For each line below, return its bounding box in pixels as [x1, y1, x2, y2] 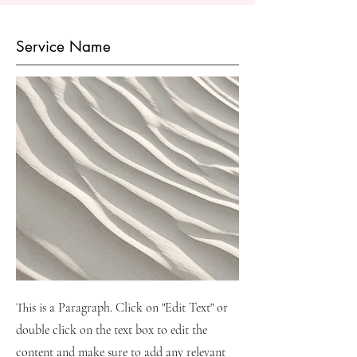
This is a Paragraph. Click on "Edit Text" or [16, 300, 228, 316]
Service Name [16, 37, 111, 57]
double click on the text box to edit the [16, 322, 207, 338]
